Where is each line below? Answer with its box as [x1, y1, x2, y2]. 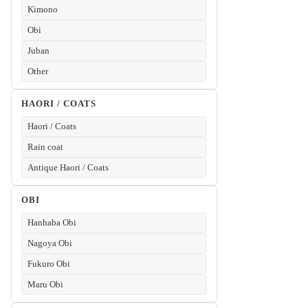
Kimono [27, 4, 58, 15]
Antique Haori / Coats [27, 162, 109, 173]
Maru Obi [27, 279, 63, 290]
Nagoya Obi [27, 238, 72, 249]
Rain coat [27, 142, 63, 153]
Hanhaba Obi [27, 217, 76, 228]
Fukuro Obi [27, 258, 70, 269]
